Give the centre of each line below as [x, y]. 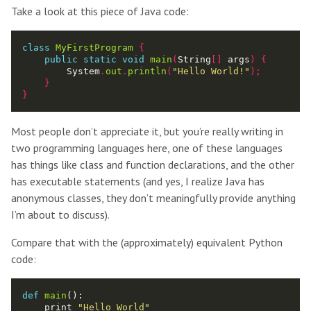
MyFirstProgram [94, 48]
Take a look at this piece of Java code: [100, 11]
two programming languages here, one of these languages [147, 148]
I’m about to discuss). [60, 215]
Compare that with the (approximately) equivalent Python [147, 243]
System [83, 72]
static [100, 60]
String [194, 60]
